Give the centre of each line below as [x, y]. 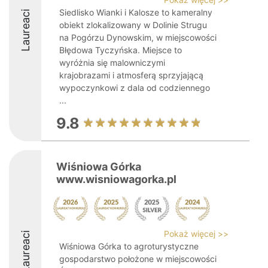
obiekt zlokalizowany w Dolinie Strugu [133, 25]
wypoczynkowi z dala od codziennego [135, 88]
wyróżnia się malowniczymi [112, 63]
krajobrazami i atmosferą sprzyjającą [131, 75]
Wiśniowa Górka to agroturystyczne [129, 246]
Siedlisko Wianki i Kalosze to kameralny [136, 12]
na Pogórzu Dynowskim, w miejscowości [138, 37]
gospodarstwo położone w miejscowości [138, 259]
